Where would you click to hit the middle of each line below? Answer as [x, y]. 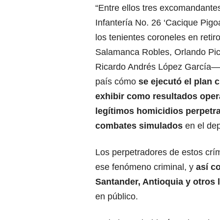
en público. [117, 197]
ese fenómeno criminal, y [144, 167]
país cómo [116, 82]
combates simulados [140, 126]
